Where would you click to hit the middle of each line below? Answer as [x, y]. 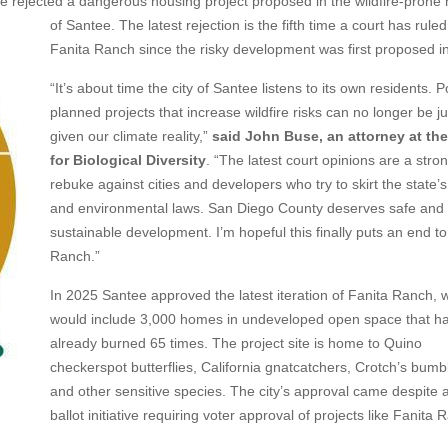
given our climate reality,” [131, 136]
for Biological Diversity [128, 160]
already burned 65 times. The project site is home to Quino [236, 343]
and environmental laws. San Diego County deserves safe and [247, 208]
